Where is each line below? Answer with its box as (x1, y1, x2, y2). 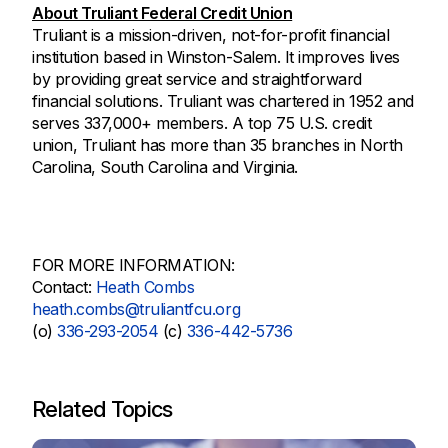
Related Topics (32, 396, 173, 423)
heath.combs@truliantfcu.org (32, 299, 241, 320)
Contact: (32, 277, 96, 298)
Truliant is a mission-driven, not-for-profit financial (32, 25, 390, 46)
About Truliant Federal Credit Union (32, 3, 293, 24)
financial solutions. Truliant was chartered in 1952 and (32, 91, 414, 112)
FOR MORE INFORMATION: (32, 255, 240, 276)
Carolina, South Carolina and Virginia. (32, 157, 298, 178)
